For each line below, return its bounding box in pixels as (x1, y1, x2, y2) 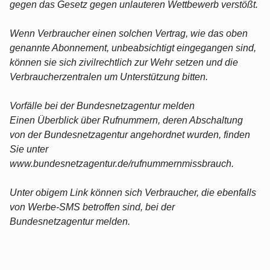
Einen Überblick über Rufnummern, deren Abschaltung (10, 115, 243, 125)
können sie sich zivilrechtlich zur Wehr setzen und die (10, 57, 238, 67)
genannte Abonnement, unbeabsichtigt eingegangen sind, (10, 42, 256, 53)
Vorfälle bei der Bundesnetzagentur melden (10, 100, 195, 111)
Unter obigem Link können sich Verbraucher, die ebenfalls (10, 187, 256, 198)
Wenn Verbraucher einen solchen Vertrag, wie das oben (10, 28, 248, 39)
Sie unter (10, 143, 48, 154)
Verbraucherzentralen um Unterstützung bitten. (10, 71, 208, 82)
